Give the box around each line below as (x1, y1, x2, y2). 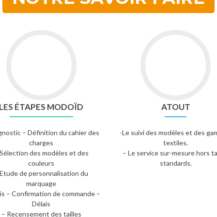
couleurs (28, 159, 55, 167)
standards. (159, 159, 192, 167)
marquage (26, 179, 57, 187)
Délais (32, 200, 51, 208)
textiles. (163, 139, 188, 147)
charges (29, 139, 54, 147)
